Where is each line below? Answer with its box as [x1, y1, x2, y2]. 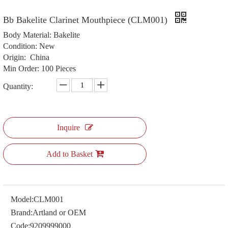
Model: [11, 195, 34, 204]
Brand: [11, 208, 33, 217]
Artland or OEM [33, 208, 86, 217]
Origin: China [3, 53, 49, 62]
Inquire [56, 123, 80, 132]
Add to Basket [46, 150, 93, 158]
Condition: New [3, 42, 55, 50]
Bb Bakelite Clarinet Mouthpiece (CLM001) [3, 15, 170, 25]
